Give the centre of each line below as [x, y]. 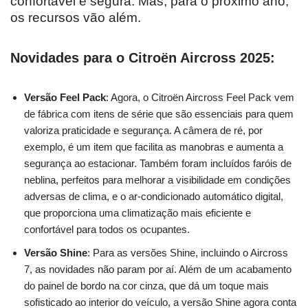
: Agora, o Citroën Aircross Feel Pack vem [200, 97]
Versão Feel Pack [65, 97]
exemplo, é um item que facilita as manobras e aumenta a [154, 146]
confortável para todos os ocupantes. [107, 229]
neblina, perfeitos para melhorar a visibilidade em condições [157, 179]
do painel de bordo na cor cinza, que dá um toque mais [146, 285]
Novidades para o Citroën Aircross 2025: [143, 57]
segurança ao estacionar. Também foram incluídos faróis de [158, 163]
